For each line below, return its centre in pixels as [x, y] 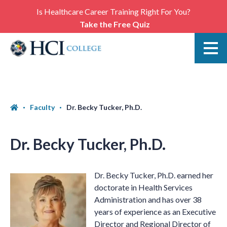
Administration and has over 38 [148, 199]
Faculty [42, 107]
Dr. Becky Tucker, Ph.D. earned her [154, 175]
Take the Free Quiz [115, 24]
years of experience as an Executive [155, 212]
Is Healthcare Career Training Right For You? [113, 11]
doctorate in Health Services [143, 187]
